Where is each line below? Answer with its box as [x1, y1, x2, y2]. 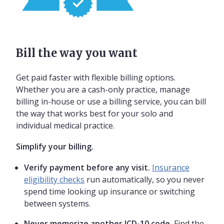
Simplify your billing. [16, 141, 93, 152]
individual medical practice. [16, 120, 114, 131]
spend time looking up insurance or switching [24, 186, 195, 197]
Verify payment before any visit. [24, 162, 150, 173]
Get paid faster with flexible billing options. [16, 72, 175, 83]
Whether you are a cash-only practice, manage [16, 84, 190, 95]
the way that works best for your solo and [16, 108, 173, 119]
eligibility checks [24, 174, 84, 185]
